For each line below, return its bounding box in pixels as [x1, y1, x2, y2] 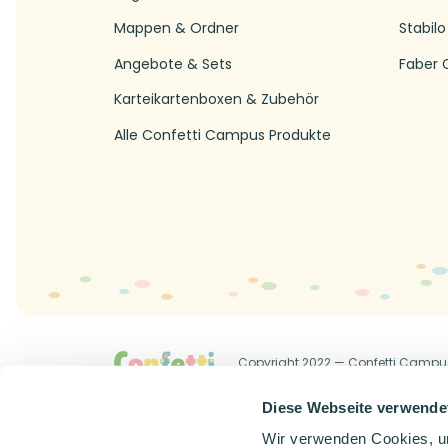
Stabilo [399, 18, 446, 39]
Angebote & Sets [114, 53, 232, 74]
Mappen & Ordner [114, 18, 239, 39]
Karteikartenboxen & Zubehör [114, 89, 319, 110]
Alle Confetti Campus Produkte [114, 125, 331, 146]
